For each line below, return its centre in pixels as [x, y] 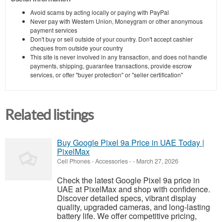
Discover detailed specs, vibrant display [127, 198]
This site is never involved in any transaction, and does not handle [119, 56]
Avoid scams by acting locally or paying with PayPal [100, 12]
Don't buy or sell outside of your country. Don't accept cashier [111, 39]
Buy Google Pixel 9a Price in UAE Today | [131, 143]
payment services [54, 30]
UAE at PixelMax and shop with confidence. [134, 189]
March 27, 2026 [157, 161]
